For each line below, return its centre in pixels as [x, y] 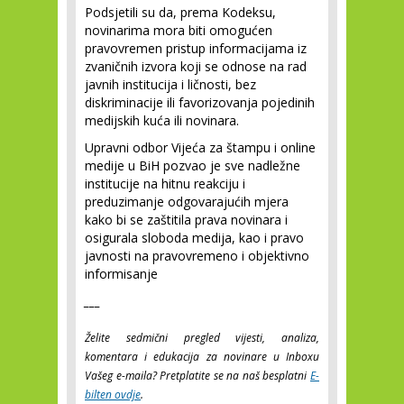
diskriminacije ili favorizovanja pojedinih [200, 102]
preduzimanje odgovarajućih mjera [187, 202]
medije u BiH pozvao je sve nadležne [193, 165]
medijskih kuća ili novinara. [162, 120]
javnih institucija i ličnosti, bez [170, 84]
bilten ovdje [113, 395]
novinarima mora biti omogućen [179, 30]
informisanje [121, 274]
